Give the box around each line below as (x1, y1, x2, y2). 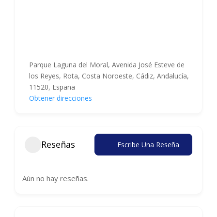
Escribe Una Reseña (117, 140, 179, 149)
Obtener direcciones (29, 93, 92, 103)
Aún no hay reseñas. (22, 173, 89, 183)
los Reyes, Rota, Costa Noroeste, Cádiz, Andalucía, (29, 71, 189, 80)
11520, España (29, 82, 75, 92)
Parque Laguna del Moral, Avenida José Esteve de (29, 60, 185, 69)
